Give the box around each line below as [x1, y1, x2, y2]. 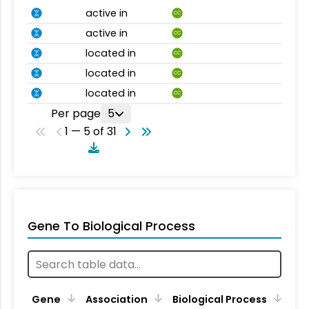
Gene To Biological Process [28, 218, 195, 235]
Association [86, 292, 148, 307]
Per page [50, 106, 101, 121]
